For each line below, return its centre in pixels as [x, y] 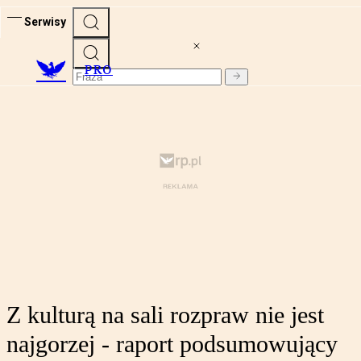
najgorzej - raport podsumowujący [172, 344]
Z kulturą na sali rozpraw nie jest [165, 315]
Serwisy [45, 21]
